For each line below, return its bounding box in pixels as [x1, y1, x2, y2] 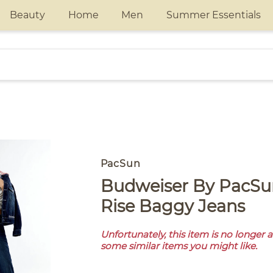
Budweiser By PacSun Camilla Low [100, 176, 113, 196]
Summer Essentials [166, 9, 261, 21]
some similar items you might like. [100, 240, 257, 252]
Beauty [9, 9, 45, 21]
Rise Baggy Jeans [100, 196, 245, 216]
